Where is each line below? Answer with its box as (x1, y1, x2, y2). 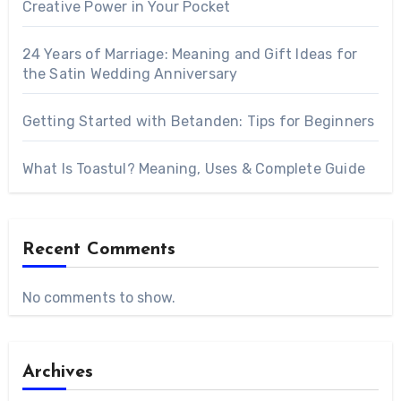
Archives (21, 363, 93, 382)
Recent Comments (21, 241, 175, 260)
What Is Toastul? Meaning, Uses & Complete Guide (21, 160, 365, 178)
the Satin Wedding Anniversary (21, 65, 238, 83)
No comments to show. (21, 289, 175, 307)
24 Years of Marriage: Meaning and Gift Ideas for (21, 46, 358, 64)
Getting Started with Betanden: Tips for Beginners (21, 113, 375, 131)
